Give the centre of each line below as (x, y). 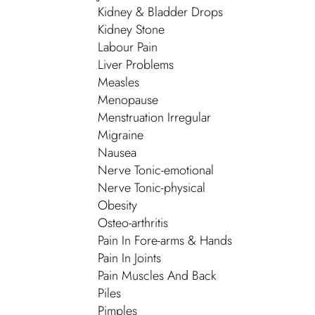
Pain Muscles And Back (157, 276)
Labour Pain (128, 47)
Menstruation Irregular (154, 117)
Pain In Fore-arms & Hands (165, 240)
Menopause (128, 100)
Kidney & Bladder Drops (160, 12)
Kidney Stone (131, 30)
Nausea (117, 153)
